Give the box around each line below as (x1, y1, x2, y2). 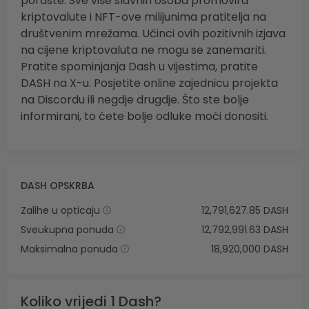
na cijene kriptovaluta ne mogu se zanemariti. (21, 42, 266, 59)
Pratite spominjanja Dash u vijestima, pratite (21, 59, 258, 75)
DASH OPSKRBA (21, 179, 94, 193)
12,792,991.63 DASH (201, 223, 288, 237)
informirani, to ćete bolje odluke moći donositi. (21, 108, 268, 125)
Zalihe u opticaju (21, 203, 100, 218)
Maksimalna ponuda (21, 242, 118, 257)
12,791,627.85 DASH (201, 203, 288, 218)
